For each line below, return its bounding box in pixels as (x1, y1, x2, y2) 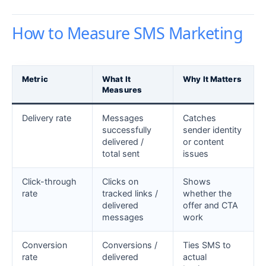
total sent (102, 148, 140, 159)
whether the (183, 188, 232, 199)
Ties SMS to (183, 240, 231, 251)
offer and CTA (183, 200, 238, 211)
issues (183, 148, 208, 159)
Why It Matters (183, 74, 242, 84)
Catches (183, 113, 216, 123)
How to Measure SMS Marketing (12, 22, 243, 45)
